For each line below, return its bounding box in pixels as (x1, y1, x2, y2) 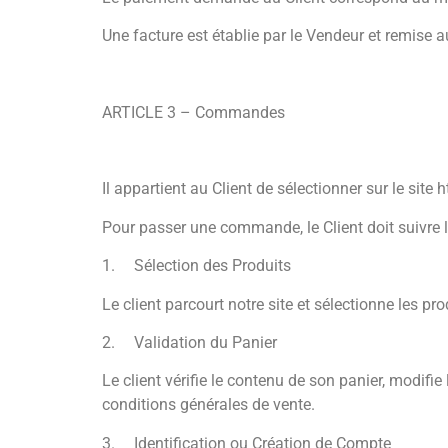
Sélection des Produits (134, 256, 291, 276)
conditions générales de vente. (102, 395, 315, 415)
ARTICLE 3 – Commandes (102, 102, 285, 122)
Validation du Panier (134, 333, 277, 353)
